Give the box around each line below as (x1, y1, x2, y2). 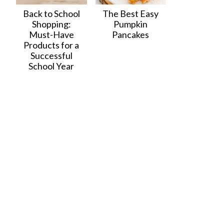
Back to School (22, 7, 80, 19)
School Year (28, 60, 74, 71)
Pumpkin (113, 18, 148, 29)
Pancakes (112, 28, 149, 40)
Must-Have (28, 28, 74, 40)
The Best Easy (102, 7, 159, 19)
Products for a (23, 39, 79, 50)
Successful (30, 49, 72, 61)
